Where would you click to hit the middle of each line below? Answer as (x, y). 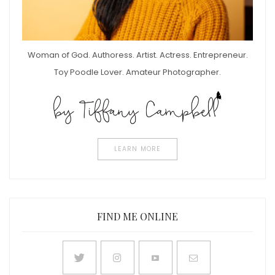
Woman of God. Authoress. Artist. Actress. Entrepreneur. (137, 55)
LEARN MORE (137, 149)
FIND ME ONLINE (137, 217)
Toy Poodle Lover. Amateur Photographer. (137, 72)
